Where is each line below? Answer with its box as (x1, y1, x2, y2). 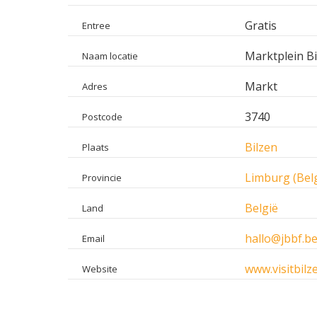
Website (82, 262, 117, 275)
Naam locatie (82, 49, 138, 62)
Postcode (82, 110, 122, 123)
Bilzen (244, 139, 277, 155)
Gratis (244, 17, 277, 33)
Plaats (82, 140, 109, 154)
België (244, 200, 278, 216)
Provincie (82, 171, 122, 184)
